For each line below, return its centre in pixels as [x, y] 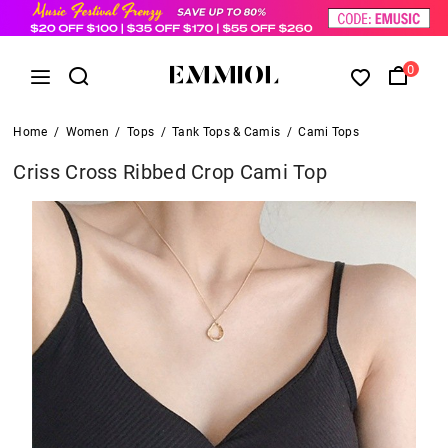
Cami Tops [328, 131]
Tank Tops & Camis [226, 131]
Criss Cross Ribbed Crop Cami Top [170, 171]
